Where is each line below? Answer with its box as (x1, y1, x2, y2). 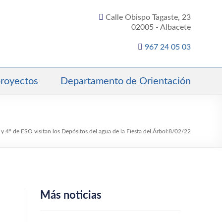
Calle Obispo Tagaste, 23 (106, 13, 191, 21)
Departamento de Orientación (60, 76, 191, 86)
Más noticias (40, 190, 102, 201)
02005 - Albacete (131, 23, 191, 31)
